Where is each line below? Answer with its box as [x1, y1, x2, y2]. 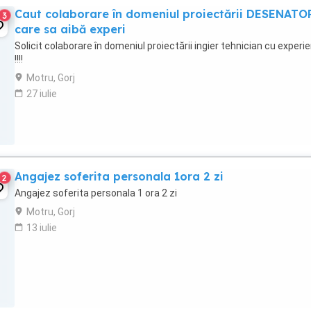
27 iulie [26, 88, 57, 99]
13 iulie [26, 222, 57, 233]
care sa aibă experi [15, 22, 126, 36]
